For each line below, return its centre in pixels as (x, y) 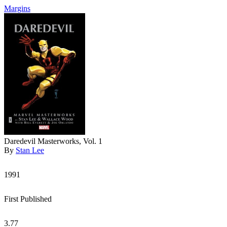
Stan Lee (30, 150)
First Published (28, 199)
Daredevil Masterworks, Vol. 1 (53, 141)
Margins (17, 8)
